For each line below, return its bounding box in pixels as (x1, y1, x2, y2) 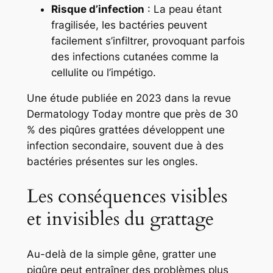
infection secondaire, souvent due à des (26, 140, 224, 152)
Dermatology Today (26, 108, 122, 121)
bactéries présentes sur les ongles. (26, 155, 198, 168)
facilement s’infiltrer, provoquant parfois (51, 34, 245, 47)
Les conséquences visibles (26, 183, 227, 209)
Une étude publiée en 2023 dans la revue (26, 92, 231, 105)
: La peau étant (144, 2, 222, 15)
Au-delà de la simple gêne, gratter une (26, 247, 216, 260)
